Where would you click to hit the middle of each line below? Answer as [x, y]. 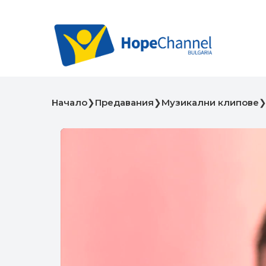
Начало [69, 103]
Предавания [124, 103]
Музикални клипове [210, 103]
